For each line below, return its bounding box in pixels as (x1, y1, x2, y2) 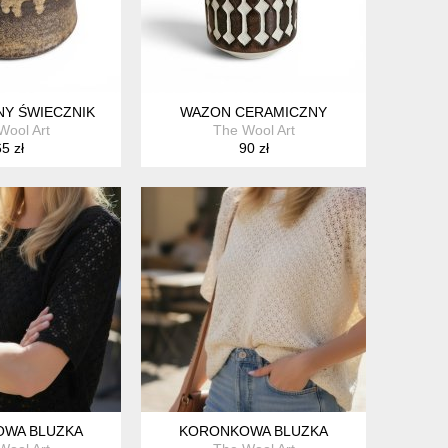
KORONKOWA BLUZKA (179, 422, 328, 439)
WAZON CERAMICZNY (180, 103, 327, 120)
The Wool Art (212, 121, 295, 138)
